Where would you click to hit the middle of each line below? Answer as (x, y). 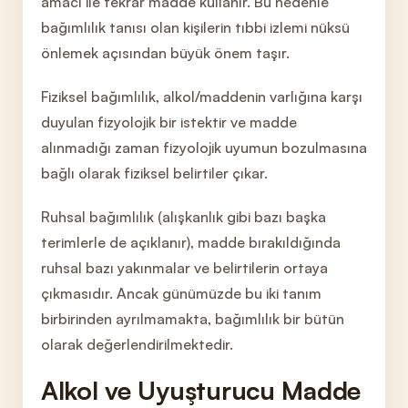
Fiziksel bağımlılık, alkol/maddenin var (166, 97)
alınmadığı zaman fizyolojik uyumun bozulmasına (204, 148)
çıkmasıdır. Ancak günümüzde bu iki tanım (181, 293)
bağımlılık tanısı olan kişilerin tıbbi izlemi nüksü (195, 27)
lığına (311, 97)
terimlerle (73, 242)
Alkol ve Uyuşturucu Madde (201, 390)
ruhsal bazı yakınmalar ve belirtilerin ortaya (184, 268)
